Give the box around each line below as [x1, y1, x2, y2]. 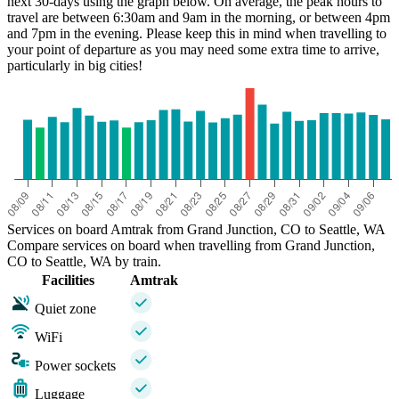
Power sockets [35, 357, 116, 373]
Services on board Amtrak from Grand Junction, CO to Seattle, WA [7, 221, 386, 237]
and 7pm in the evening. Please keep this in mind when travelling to [7, 25, 387, 41]
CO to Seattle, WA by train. [7, 253, 161, 269]
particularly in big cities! [7, 57, 142, 73]
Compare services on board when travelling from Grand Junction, [7, 237, 375, 253]
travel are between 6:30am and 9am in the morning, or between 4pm [7, 9, 390, 25]
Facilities [42, 272, 94, 288]
